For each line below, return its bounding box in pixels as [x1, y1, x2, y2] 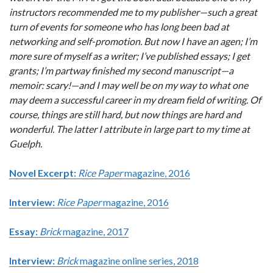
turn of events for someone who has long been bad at [9, 21, 229, 32]
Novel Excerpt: [9, 167, 76, 179]
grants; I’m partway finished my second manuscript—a [9, 65, 233, 76]
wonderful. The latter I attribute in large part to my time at [9, 123, 250, 135]
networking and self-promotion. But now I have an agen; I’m [9, 35, 257, 47]
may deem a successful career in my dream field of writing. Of [9, 94, 261, 105]
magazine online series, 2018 [78, 255, 199, 266]
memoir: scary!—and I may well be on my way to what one [9, 79, 248, 91]
